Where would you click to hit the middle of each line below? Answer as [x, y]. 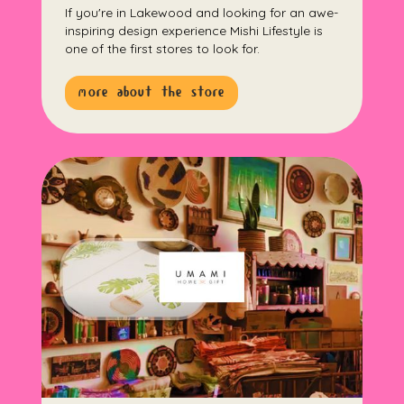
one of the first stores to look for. [163, 49]
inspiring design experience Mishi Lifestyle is [194, 31]
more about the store [152, 93]
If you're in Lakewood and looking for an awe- [202, 13]
